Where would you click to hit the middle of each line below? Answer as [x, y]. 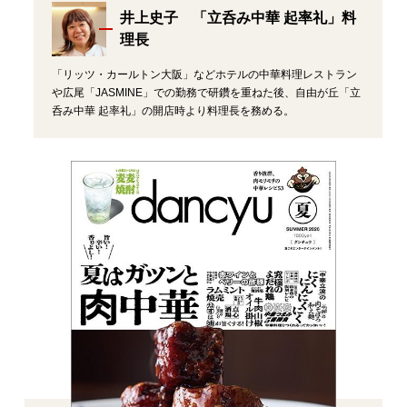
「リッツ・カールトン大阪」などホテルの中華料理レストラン [204, 74]
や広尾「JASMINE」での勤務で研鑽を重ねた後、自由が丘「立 [206, 93]
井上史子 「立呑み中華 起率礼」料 [238, 18]
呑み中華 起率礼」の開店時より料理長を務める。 [173, 111]
